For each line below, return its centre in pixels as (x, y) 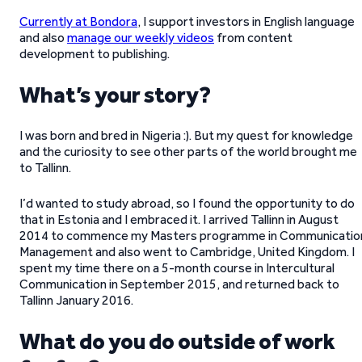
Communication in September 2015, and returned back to (179, 284)
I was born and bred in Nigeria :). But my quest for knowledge (186, 135)
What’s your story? (115, 95)
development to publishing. (95, 54)
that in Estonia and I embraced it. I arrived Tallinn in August (179, 219)
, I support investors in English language (246, 21)
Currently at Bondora (78, 21)
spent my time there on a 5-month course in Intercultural (177, 268)
